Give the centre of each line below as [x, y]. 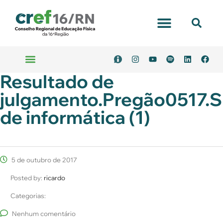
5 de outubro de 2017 [44, 160]
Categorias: [28, 195]
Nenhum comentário [44, 213]
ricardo [55, 177]
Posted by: [27, 177]
